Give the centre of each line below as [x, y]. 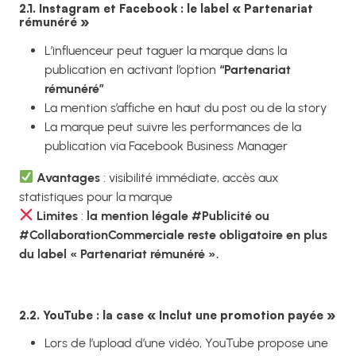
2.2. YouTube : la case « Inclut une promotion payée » [177, 315]
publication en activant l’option [132, 69]
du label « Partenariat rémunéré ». [119, 253]
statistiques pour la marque [96, 196]
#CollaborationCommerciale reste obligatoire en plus [173, 234]
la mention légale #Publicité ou [178, 215]
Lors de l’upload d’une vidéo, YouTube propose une [186, 343]
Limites [58, 215]
